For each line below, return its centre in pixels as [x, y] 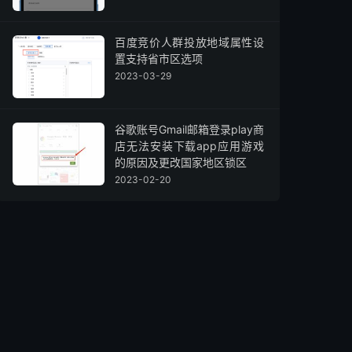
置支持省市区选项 [159, 59]
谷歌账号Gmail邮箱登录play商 [189, 129]
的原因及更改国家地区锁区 [181, 162]
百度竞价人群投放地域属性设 [189, 42]
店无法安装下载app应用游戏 [189, 146]
